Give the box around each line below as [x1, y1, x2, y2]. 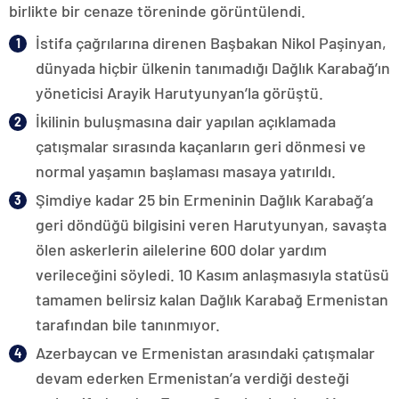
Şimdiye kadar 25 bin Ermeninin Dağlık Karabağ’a [36, 189, 373, 209]
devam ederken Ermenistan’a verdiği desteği [36, 367, 349, 387]
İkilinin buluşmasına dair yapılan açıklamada [36, 110, 336, 131]
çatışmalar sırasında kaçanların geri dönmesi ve [36, 135, 366, 156]
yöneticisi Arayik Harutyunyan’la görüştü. [36, 82, 323, 102]
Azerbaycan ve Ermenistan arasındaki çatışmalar [36, 342, 375, 362]
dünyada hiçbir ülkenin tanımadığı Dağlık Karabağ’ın [36, 57, 390, 77]
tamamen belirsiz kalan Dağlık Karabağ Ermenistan [36, 289, 388, 309]
